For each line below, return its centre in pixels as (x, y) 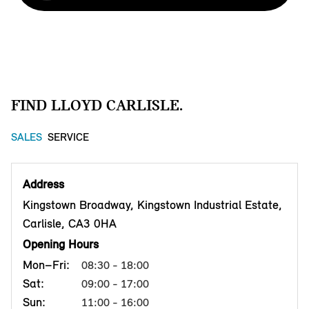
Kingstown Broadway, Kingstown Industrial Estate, (152, 205)
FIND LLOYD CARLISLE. (97, 104)
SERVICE (68, 137)
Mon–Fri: (46, 265)
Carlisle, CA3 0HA (70, 223)
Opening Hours (61, 244)
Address (43, 184)
